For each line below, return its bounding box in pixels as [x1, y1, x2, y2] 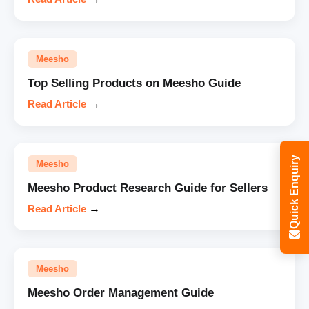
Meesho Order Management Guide [28, 286, 214, 299]
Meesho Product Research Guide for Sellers [28, 181, 268, 195]
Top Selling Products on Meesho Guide [28, 76, 241, 90]
